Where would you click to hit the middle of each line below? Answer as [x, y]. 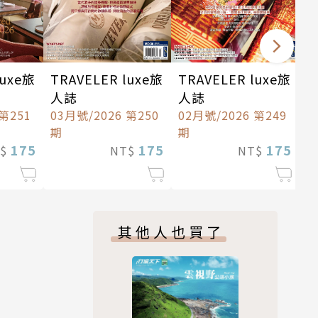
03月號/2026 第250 [105, 115]
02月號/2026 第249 [232, 115]
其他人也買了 [171, 232]
